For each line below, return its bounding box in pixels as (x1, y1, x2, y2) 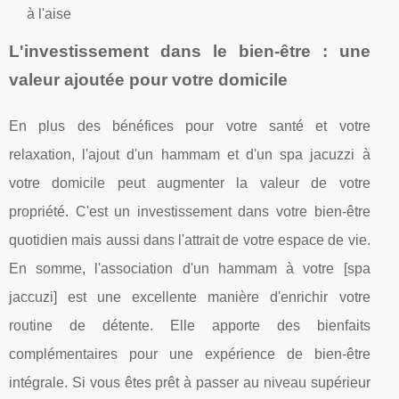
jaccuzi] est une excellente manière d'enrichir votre (9, 289, 370, 305)
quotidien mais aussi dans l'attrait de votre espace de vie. (9, 232, 370, 248)
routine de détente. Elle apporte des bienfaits (9, 317, 370, 333)
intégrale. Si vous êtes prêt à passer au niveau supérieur (9, 374, 370, 390)
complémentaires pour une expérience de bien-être (9, 346, 370, 362)
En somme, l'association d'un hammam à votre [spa (9, 260, 370, 276)
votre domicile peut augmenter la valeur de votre (9, 175, 370, 191)
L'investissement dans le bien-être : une (9, 41, 370, 61)
